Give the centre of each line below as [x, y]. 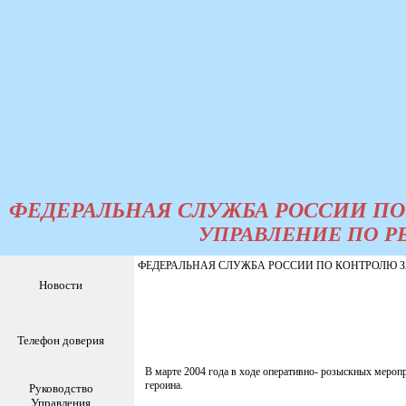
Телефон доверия [61, 340]
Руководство [61, 388]
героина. [164, 385]
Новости [61, 285]
